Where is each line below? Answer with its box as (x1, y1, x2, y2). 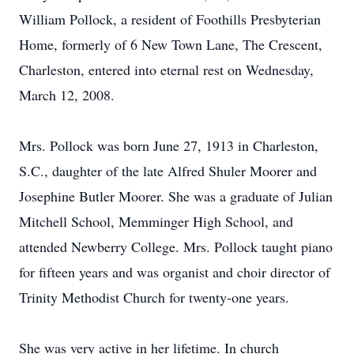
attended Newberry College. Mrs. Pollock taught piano (19, 237, 333, 256)
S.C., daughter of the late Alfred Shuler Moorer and (19, 161, 317, 180)
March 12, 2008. (19, 85, 115, 104)
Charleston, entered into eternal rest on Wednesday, (19, 60, 314, 79)
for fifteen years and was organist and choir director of (19, 262, 330, 281)
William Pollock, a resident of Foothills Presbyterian (19, 9, 321, 28)
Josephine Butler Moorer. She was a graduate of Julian (19, 186, 333, 205)
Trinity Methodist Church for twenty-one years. (19, 288, 289, 307)
